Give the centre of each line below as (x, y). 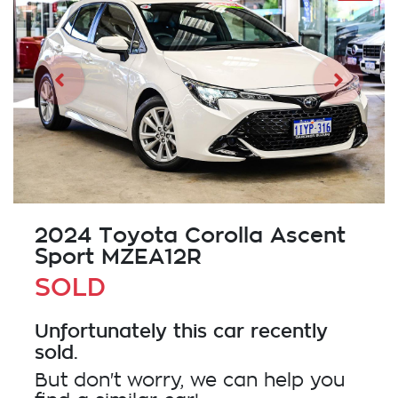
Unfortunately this (124, 331)
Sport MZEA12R (118, 257)
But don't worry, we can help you (190, 381)
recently (286, 331)
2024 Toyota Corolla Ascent (190, 235)
